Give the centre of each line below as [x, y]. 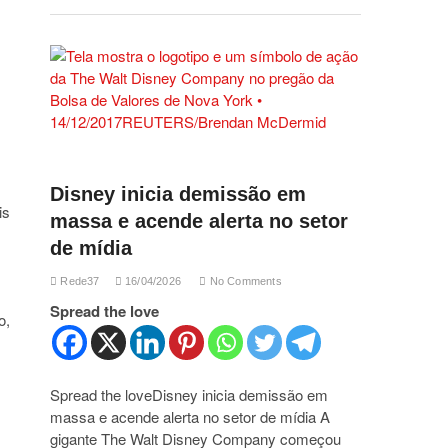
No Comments [244, 281]
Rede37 [78, 281]
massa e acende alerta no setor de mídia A [190, 416]
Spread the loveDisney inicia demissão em [189, 394]
